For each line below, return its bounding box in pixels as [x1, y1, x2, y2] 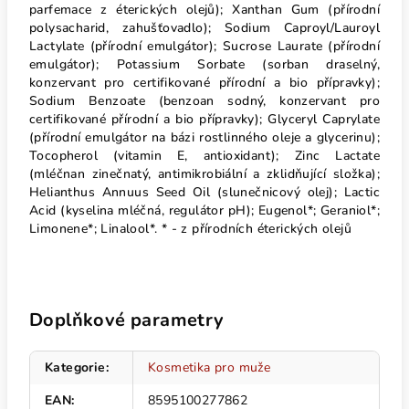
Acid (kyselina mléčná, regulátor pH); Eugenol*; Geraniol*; [29, 202, 380, 219]
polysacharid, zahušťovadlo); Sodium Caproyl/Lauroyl [29, 19, 380, 37]
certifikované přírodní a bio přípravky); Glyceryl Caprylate [29, 110, 380, 128]
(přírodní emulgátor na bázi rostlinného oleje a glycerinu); [29, 129, 380, 146]
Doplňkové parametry [29, 308, 225, 332]
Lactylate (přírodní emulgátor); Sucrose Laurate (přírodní [29, 37, 380, 55]
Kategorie [45, 359, 106, 376]
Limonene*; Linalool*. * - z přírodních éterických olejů [29, 220, 351, 237]
